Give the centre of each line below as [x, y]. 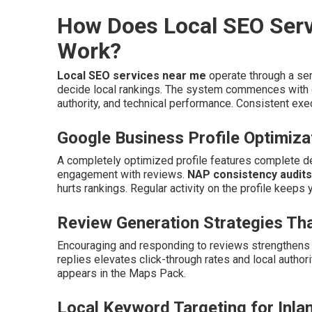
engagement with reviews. [122, 174]
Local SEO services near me [132, 76]
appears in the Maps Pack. [122, 273]
